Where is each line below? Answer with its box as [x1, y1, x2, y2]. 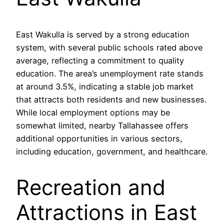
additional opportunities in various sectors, [16, 133, 182, 143]
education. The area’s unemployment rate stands [16, 68, 203, 78]
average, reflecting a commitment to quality [16, 55, 184, 65]
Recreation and [16, 174, 165, 200]
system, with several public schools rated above [16, 42, 202, 52]
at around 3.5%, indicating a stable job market [16, 81, 193, 91]
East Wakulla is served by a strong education [16, 29, 189, 39]
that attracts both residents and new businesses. [16, 94, 206, 104]
